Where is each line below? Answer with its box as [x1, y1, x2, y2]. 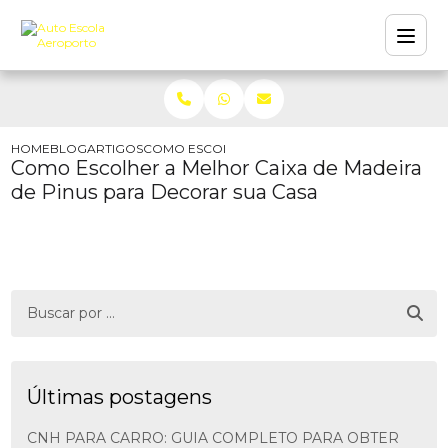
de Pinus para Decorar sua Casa [11, 180, 319, 204]
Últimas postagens [27, 385, 213, 409]
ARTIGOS [87, 141, 144, 156]
